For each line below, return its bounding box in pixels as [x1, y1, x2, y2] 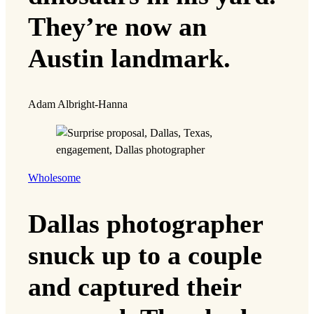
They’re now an [28, 12, 207, 41]
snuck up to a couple [28, 240, 262, 271]
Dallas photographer [28, 209, 263, 239]
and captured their [28, 272, 241, 302]
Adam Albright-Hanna [28, 98, 128, 111]
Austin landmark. [28, 43, 231, 73]
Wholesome [28, 171, 81, 184]
